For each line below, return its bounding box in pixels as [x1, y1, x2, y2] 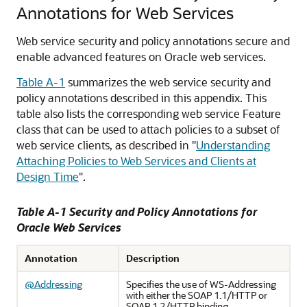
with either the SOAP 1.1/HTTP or [126, 288, 267, 302]
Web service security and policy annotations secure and [16, 34, 290, 48]
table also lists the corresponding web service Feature [16, 106, 281, 121]
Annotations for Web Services [16, 2, 234, 23]
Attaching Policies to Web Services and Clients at [16, 153, 256, 168]
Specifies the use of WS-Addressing [126, 278, 276, 291]
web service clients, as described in [16, 138, 192, 152]
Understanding [196, 138, 270, 152]
